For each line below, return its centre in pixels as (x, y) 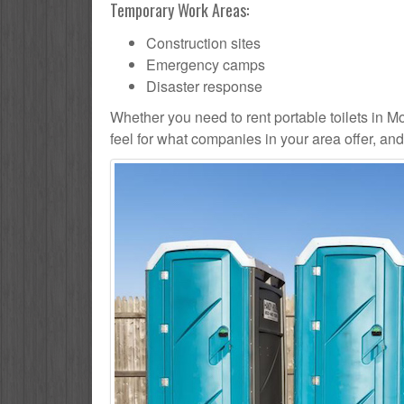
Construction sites (203, 43)
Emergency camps (206, 65)
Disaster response (204, 87)
